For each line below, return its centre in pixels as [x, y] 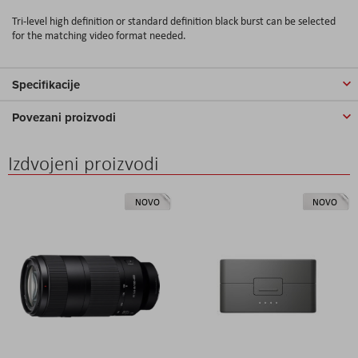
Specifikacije [46, 84]
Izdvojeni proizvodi [84, 163]
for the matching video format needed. [99, 35]
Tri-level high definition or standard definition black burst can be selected [174, 20]
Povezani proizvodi [64, 117]
